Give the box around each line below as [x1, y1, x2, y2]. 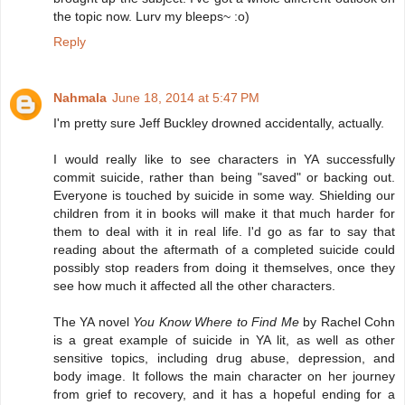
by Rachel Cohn [298, 315, 396, 330]
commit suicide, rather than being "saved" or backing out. [53, 170, 395, 185]
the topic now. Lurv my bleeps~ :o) [53, 9, 250, 24]
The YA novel [53, 315, 134, 330]
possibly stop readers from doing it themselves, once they [53, 260, 395, 276]
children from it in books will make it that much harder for [53, 206, 395, 221]
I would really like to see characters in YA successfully [53, 152, 395, 167]
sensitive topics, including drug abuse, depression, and [53, 351, 395, 366]
